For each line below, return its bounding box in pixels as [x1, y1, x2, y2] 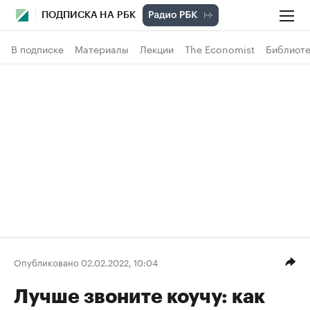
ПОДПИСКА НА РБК [42, 10, 136, 20]
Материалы [75, 41, 129, 56]
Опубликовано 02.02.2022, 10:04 [14, 254, 158, 268]
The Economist [185, 41, 255, 56]
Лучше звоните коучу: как [14, 287, 265, 307]
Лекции [140, 41, 174, 56]
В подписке [11, 41, 64, 56]
